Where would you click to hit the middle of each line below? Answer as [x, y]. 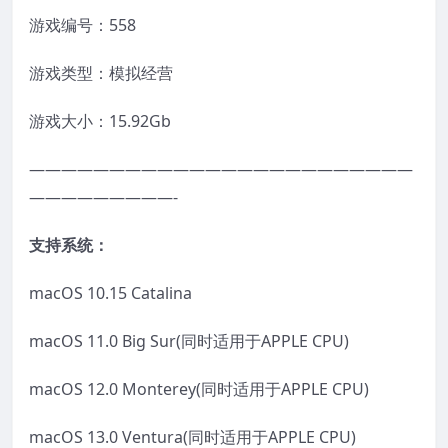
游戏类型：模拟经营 [101, 72]
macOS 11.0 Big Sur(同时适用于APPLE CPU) [189, 340]
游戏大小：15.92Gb [100, 120]
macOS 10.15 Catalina [110, 292]
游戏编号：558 [82, 24]
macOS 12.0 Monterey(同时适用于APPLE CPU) [199, 388]
